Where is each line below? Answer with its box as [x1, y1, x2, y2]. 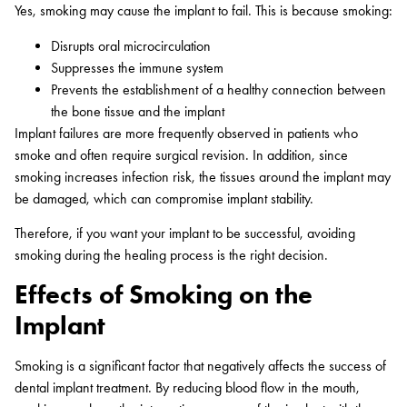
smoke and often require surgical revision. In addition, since [15, 145, 348, 164]
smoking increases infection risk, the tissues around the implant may [15, 167, 391, 185]
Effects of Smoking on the [15, 278, 313, 311]
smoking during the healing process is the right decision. [15, 246, 328, 264]
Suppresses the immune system [51, 58, 223, 76]
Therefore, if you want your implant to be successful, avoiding [15, 224, 355, 243]
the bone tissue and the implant [51, 102, 224, 120]
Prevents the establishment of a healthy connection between [51, 80, 386, 98]
